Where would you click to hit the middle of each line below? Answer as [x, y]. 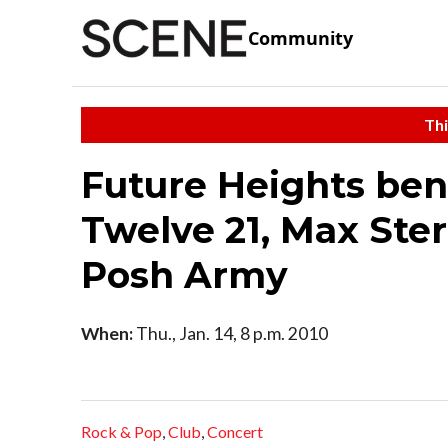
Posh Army [184, 274]
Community [300, 38]
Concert [235, 432]
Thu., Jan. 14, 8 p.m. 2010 [230, 333]
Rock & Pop [121, 432]
